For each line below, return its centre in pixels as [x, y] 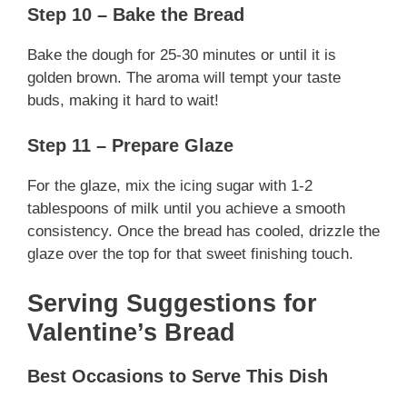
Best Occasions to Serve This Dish [178, 376]
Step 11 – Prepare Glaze [130, 146]
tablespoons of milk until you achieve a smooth [186, 209]
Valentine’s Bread [131, 332]
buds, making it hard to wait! [123, 100]
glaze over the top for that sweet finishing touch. [190, 254]
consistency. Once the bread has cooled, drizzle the [203, 232]
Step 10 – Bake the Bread [136, 14]
